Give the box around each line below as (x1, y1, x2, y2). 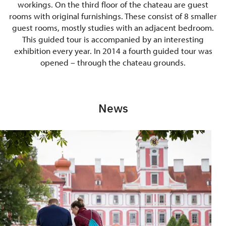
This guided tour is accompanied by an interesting (22, 34, 204, 45)
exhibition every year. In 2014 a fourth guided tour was (14, 45, 212, 56)
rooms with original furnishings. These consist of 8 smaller (9, 11, 217, 22)
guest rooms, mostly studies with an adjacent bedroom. (12, 22, 214, 33)
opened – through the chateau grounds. (40, 57, 186, 68)
